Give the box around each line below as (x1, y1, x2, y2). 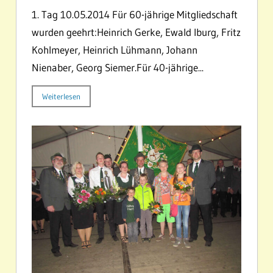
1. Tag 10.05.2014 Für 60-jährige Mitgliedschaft (32, 8, 238, 21)
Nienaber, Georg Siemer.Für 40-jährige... (32, 61, 204, 74)
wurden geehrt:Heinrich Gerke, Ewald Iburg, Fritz (32, 26, 241, 39)
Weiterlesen (42, 91, 80, 102)
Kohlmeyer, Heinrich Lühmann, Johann (32, 43, 197, 57)
